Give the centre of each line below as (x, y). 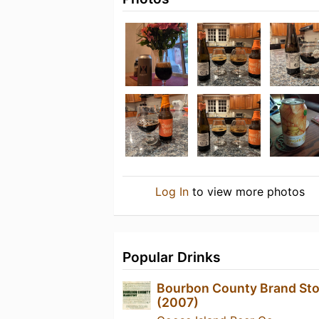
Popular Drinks (172, 257)
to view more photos (246, 192)
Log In (172, 192)
